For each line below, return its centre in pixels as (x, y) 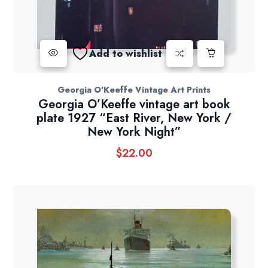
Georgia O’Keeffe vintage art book (134, 105)
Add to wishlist (125, 53)
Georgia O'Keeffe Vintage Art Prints (134, 90)
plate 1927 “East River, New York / (134, 118)
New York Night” (134, 132)
